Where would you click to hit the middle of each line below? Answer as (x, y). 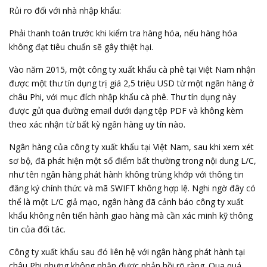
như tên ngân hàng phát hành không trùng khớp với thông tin (126, 174)
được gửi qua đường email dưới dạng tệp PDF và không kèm (126, 111)
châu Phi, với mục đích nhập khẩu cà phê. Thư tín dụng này (122, 97)
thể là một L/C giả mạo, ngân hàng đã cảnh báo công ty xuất (126, 202)
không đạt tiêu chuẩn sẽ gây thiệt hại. (81, 47)
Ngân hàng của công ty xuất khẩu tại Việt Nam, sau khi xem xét (131, 147)
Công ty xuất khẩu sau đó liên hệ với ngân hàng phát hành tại (127, 252)
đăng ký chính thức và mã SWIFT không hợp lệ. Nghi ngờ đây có (132, 188)
